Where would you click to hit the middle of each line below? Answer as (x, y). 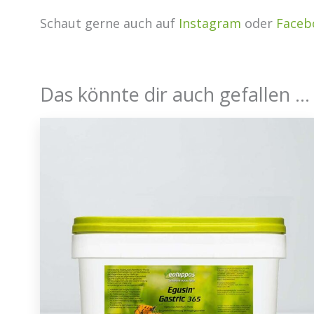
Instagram (210, 23)
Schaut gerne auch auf (109, 23)
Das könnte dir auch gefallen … (175, 95)
